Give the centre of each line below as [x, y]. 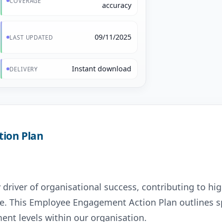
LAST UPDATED [31, 37]
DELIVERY [24, 69]
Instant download [102, 69]
